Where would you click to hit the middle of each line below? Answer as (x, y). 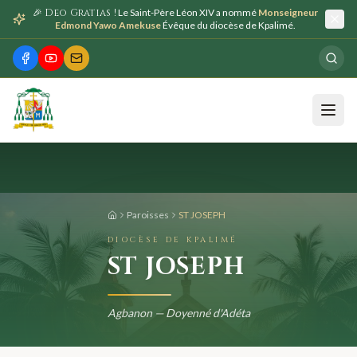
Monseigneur (288, 12)
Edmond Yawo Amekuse (108, 25)
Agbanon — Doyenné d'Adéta (178, 313)
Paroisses (147, 215)
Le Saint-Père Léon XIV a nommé (188, 12)
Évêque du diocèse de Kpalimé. (229, 25)
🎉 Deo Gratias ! (75, 13)
